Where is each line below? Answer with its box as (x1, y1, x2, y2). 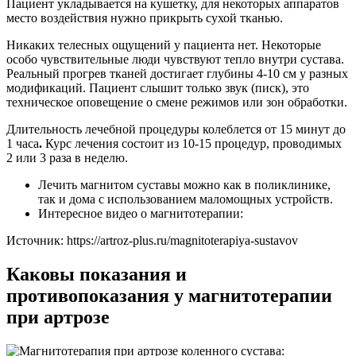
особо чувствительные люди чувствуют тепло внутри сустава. (6, 52, 344, 67)
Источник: (6, 234, 67, 248)
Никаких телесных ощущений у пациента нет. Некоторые (6, 38, 321, 52)
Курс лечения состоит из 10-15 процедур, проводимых (42, 137, 342, 151)
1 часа (6, 137, 39, 151)
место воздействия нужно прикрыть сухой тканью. (6, 11, 283, 25)
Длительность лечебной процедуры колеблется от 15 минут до (6, 122, 346, 137)
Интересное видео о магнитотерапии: (38, 207, 243, 221)
